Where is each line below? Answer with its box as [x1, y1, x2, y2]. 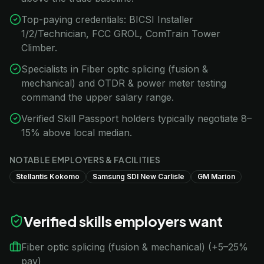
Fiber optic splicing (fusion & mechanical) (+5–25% [21, 241, 248, 253]
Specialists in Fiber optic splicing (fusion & [21, 63, 208, 75]
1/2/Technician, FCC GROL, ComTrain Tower [21, 28, 220, 39]
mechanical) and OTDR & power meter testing [21, 77, 226, 89]
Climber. [21, 42, 57, 54]
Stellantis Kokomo [16, 172, 80, 181]
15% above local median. [21, 127, 132, 138]
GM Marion [197, 172, 235, 181]
